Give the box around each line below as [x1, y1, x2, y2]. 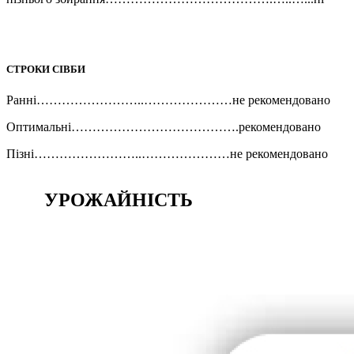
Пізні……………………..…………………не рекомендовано [6, 147, 328, 161]
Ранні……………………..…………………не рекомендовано [6, 93, 330, 107]
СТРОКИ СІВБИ [6, 63, 85, 75]
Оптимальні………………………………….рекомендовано [6, 120, 321, 134]
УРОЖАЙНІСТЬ [6, 190, 193, 211]
